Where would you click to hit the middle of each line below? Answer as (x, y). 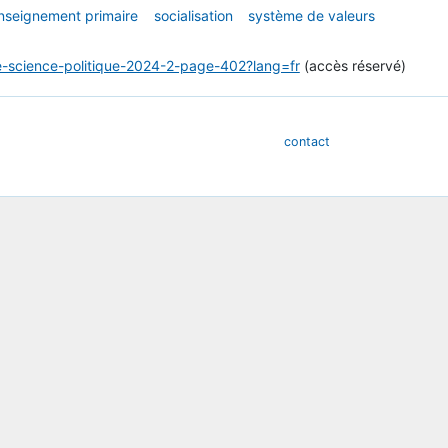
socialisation (193, 16)
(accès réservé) (352, 66)
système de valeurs (312, 16)
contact (306, 141)
